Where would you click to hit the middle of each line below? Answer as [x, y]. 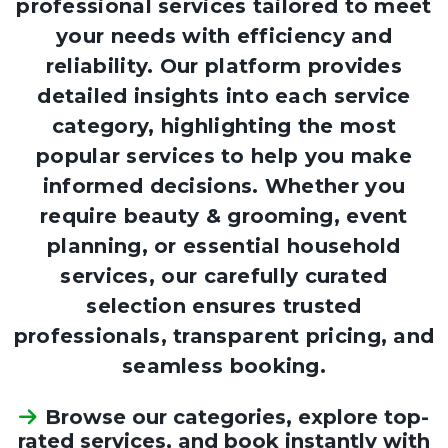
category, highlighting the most [224, 126]
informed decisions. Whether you [224, 186]
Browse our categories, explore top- [237, 417]
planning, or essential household [224, 246]
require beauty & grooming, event [224, 216]
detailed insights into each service [224, 96]
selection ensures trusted [224, 306]
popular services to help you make [224, 156]
